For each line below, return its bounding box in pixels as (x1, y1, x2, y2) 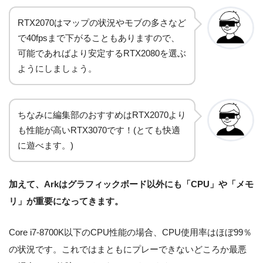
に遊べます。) (18, 141, 73, 151)
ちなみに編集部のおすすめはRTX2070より (18, 110, 186, 120)
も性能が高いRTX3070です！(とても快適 (18, 126, 180, 136)
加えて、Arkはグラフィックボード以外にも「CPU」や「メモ (9, 179, 254, 190)
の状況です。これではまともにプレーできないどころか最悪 (9, 244, 247, 254)
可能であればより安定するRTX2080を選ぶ (18, 49, 186, 59)
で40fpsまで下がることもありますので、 (18, 33, 180, 43)
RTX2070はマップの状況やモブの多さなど (18, 18, 186, 28)
